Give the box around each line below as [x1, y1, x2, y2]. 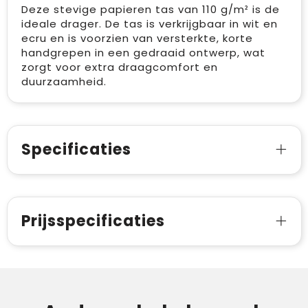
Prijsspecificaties [21, 210, 165, 232]
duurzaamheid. [21, 74, 107, 89]
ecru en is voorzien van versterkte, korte [21, 30, 253, 45]
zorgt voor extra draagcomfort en [21, 59, 218, 74]
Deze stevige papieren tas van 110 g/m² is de [21, 1, 280, 16]
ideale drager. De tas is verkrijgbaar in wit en [21, 16, 278, 31]
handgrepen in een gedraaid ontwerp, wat [21, 45, 265, 60]
